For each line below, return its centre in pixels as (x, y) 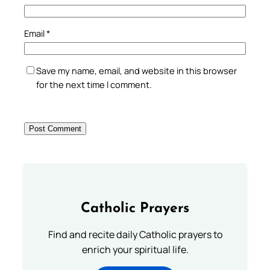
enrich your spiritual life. (135, 249)
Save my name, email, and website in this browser (137, 70)
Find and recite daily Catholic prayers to (135, 234)
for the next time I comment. (94, 84)
